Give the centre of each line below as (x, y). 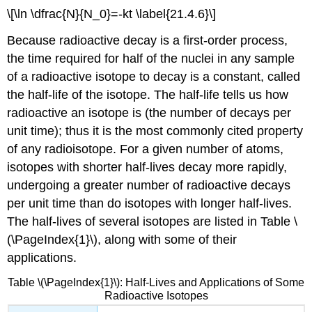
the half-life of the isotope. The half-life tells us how (148, 95)
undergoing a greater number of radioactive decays (149, 186)
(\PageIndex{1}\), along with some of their (122, 240)
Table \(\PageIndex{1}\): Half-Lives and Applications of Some (156, 283)
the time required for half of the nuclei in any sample (151, 59)
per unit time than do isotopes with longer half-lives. (150, 204)
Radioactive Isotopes (156, 296)
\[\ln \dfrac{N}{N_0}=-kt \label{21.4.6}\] (112, 14)
